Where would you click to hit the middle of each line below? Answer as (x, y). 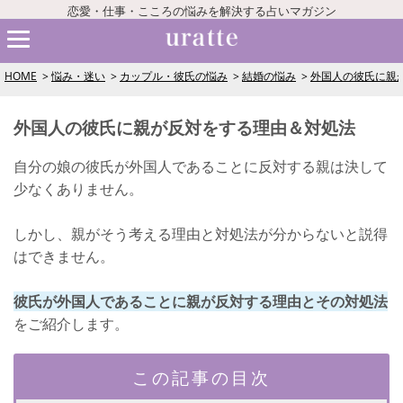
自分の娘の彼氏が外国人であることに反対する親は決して (201, 166)
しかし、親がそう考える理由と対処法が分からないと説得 (201, 234)
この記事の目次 (201, 377)
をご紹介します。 (71, 324)
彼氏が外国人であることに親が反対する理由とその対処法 (201, 301)
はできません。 (64, 256)
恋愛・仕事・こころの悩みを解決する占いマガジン (201, 11)
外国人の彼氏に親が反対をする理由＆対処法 (184, 127)
